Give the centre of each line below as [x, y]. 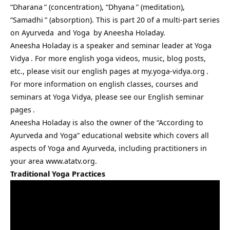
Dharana [28, 7]
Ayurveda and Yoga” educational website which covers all [110, 135]
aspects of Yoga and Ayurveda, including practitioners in [109, 148]
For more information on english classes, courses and [104, 84]
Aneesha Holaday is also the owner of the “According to [107, 122]
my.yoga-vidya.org [173, 71]
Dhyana [121, 7]
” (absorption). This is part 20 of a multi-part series [132, 20]
